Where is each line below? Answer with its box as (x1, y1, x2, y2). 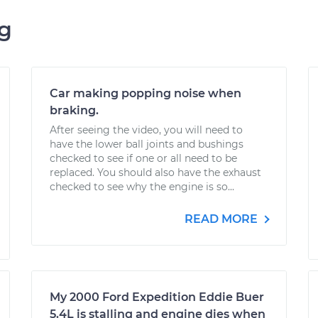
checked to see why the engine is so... (50, 180, 234, 193)
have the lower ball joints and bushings (50, 138, 243, 150)
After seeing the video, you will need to (50, 124, 243, 136)
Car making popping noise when (50, 87, 241, 100)
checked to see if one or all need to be (50, 152, 237, 165)
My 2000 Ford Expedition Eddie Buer (50, 290, 264, 304)
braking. (50, 104, 99, 117)
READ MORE (185, 212, 261, 226)
